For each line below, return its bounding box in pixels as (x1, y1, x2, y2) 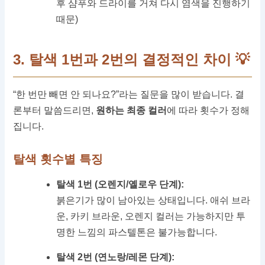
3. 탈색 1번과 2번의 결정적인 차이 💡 (13, 51, 250, 68)
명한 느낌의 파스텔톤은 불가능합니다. (56, 227, 218, 238)
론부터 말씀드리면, (13, 105, 96, 116)
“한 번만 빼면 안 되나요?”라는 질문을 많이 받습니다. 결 (13, 89, 245, 100)
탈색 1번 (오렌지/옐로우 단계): (56, 179, 185, 190)
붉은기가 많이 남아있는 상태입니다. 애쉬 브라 (56, 195, 251, 206)
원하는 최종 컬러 (96, 105, 167, 116)
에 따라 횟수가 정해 (167, 105, 250, 116)
